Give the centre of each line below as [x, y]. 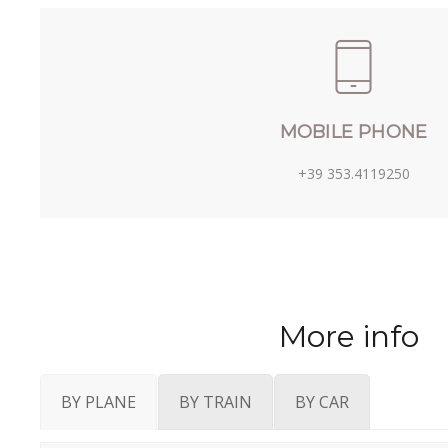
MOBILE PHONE [353, 132]
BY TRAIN [215, 402]
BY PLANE [98, 402]
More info [348, 337]
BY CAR [322, 402]
